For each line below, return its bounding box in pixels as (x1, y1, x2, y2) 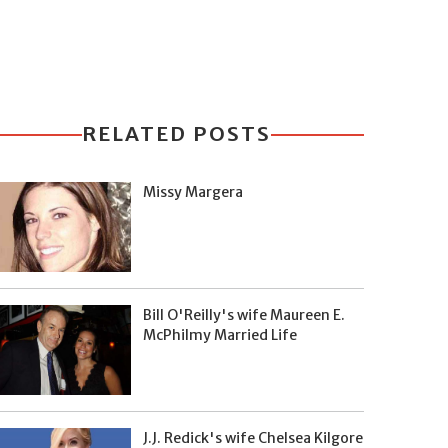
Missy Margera (142, 183, 243, 201)
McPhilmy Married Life (142, 326, 297, 344)
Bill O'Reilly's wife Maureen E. (142, 306, 345, 324)
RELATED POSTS (81, 121, 271, 146)
